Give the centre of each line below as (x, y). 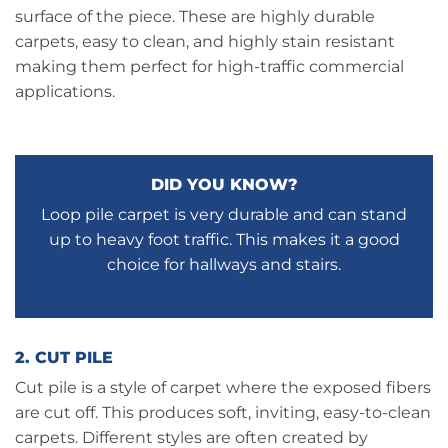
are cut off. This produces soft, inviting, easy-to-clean (223, 412)
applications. (65, 92)
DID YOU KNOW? (224, 185)
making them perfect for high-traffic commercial (209, 67)
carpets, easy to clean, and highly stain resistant (205, 42)
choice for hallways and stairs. (224, 265)
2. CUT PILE (64, 357)
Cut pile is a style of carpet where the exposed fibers (223, 387)
